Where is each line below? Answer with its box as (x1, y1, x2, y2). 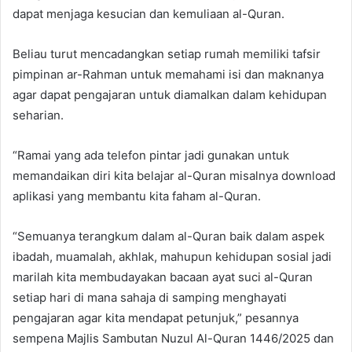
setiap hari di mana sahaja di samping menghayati (13, 290, 287, 306)
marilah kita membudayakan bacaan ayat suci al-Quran (13, 269, 313, 285)
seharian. (13, 108, 64, 123)
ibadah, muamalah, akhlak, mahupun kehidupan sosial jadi (13, 249, 332, 265)
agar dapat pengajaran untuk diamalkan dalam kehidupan (13, 87, 327, 103)
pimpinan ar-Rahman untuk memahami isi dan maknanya (13, 67, 324, 82)
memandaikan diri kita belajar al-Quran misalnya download (13, 168, 335, 184)
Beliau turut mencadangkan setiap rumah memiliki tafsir (13, 46, 321, 62)
